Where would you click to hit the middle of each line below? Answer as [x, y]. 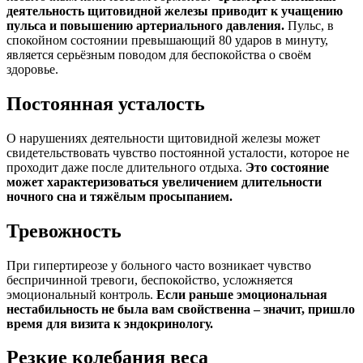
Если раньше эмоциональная [242, 294]
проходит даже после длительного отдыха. [126, 167]
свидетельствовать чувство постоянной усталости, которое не [178, 152]
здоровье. [32, 69]
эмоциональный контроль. [81, 294]
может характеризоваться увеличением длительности [164, 181]
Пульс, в [309, 25]
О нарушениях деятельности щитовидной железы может [163, 138]
